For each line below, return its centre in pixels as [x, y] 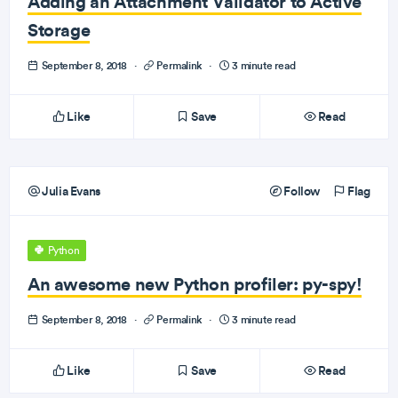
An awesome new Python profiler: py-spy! [195, 284]
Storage [59, 30]
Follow [300, 191]
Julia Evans [70, 191]
